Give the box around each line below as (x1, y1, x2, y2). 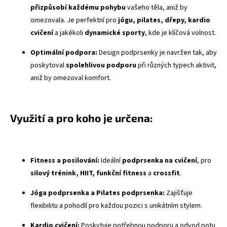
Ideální (99, 156, 122, 166)
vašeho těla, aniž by (126, 3, 187, 13)
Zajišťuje (165, 188, 193, 198)
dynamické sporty (85, 28, 145, 38)
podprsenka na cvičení (122, 156, 197, 166)
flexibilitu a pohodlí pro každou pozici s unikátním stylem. (30, 201, 202, 211)
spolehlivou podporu (66, 60, 136, 70)
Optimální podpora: (30, 48, 97, 58)
